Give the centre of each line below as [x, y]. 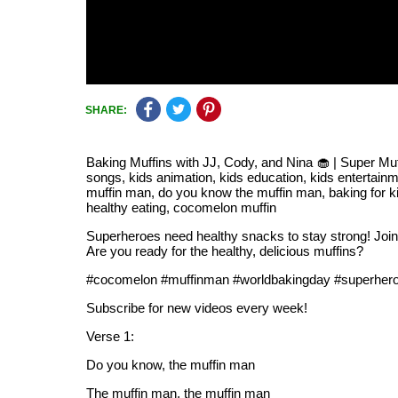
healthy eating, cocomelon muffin [181, 207]
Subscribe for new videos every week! [197, 308]
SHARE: [106, 110]
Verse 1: [110, 336]
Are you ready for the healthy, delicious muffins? [225, 251]
